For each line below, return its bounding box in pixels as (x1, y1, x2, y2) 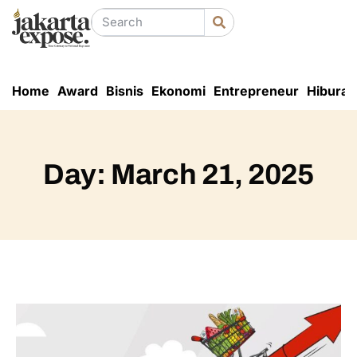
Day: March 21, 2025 (43, 158, 314, 190)
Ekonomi (151, 82, 206, 99)
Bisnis (106, 82, 143, 99)
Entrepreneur (214, 82, 299, 99)
